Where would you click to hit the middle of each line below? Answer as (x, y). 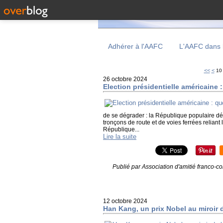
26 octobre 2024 (125, 79)
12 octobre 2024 (125, 201)
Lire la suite (120, 137)
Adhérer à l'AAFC (135, 46)
